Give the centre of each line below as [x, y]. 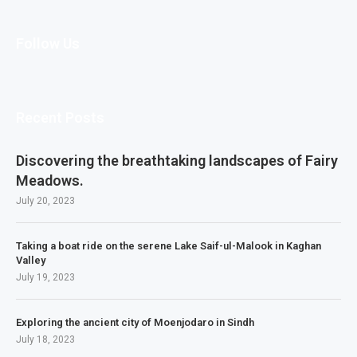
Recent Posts [60, 117]
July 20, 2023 [45, 200]
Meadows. [50, 180]
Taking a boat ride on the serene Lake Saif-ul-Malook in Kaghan [169, 245]
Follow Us [48, 43]
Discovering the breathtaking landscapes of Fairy [177, 160]
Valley [31, 260]
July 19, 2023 [45, 277]
